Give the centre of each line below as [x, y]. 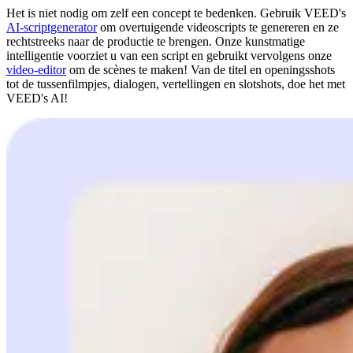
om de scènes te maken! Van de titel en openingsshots [201, 70]
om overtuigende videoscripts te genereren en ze [218, 28]
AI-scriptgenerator [52, 28]
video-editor [36, 70]
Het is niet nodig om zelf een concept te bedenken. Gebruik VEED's [176, 13]
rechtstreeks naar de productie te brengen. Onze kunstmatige [156, 42]
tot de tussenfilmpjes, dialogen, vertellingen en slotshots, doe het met [176, 84]
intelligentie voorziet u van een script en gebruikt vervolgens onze [169, 56]
